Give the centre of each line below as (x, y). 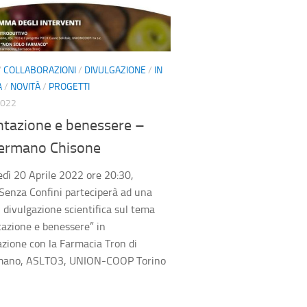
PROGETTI (69, 86)
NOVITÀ (25, 86)
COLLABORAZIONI (40, 70)
